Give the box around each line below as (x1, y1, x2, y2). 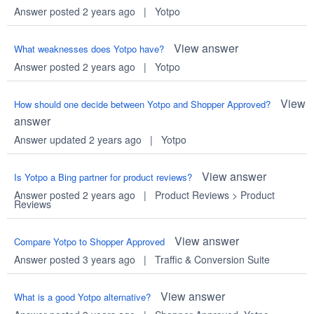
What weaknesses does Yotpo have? (13, 42, 164, 56)
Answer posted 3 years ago (13, 252, 135, 267)
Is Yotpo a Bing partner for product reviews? (13, 170, 192, 184)
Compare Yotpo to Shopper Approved (13, 235, 165, 249)
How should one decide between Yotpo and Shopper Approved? (13, 97, 271, 111)
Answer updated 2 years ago (13, 132, 142, 147)
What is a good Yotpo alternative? (13, 290, 151, 304)
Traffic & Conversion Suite (154, 252, 270, 267)
